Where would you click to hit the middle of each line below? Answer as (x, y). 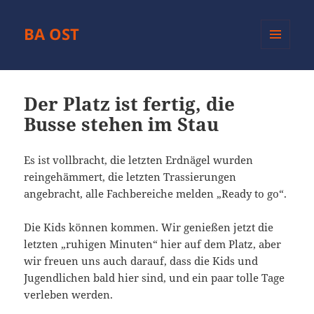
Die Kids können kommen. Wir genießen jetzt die (149, 227)
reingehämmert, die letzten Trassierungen (130, 177)
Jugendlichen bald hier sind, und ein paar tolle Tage (155, 278)
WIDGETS (281, 78)
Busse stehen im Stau (122, 124)
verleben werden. (69, 295)
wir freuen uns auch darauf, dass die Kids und (141, 261)
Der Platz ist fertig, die (130, 104)
